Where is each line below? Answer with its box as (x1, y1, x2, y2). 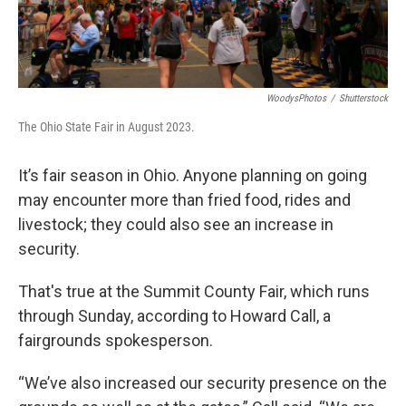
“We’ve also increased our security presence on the (18, 373, 387, 393)
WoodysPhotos (266, 92, 326, 105)
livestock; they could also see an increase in (18, 215, 333, 235)
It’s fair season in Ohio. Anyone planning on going (18, 166, 367, 186)
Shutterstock (339, 92, 388, 105)
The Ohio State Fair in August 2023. (18, 120, 195, 135)
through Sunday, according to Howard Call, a (18, 306, 331, 326)
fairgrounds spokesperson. (18, 331, 213, 351)
